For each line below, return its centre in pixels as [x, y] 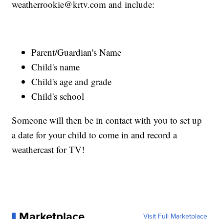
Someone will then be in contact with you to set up [107, 120]
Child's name [56, 66]
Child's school [58, 96]
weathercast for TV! [48, 149]
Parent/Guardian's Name [77, 52]
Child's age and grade [72, 81]
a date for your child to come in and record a [95, 134]
